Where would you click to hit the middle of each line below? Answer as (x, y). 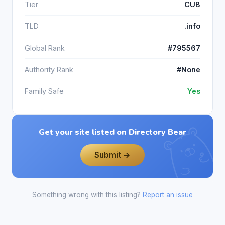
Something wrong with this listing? (87, 195)
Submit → (113, 155)
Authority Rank (49, 69)
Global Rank (45, 48)
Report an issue (168, 195)
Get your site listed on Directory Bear (113, 132)
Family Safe (44, 91)
